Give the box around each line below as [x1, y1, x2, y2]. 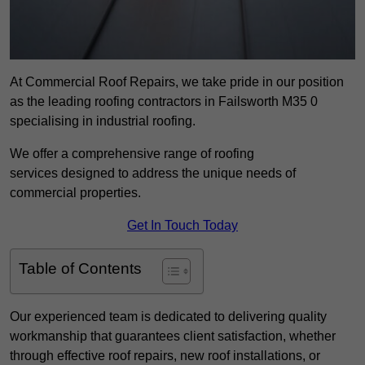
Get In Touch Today [127, 218, 238, 233]
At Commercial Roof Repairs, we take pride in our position [10, 75, 344, 90]
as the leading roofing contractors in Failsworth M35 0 [10, 95, 318, 109]
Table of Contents [19, 260, 142, 278]
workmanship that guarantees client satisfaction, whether [10, 329, 336, 344]
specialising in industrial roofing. [10, 114, 196, 129]
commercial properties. [10, 186, 141, 200]
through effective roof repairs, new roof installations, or [10, 349, 320, 363]
